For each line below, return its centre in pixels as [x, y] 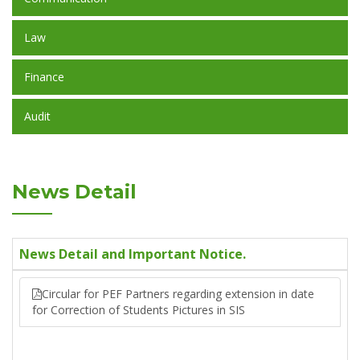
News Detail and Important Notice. [133, 254]
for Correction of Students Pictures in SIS [139, 310]
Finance [44, 77]
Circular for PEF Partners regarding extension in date [178, 294]
